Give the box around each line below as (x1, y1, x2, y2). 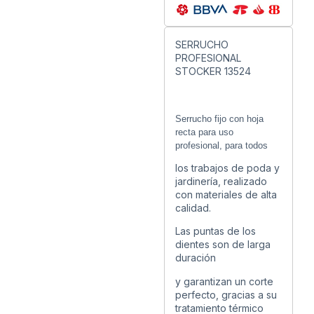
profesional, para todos (175, 139, 268, 151)
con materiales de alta (175, 188, 277, 200)
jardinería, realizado (175, 175, 267, 187)
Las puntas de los (175, 225, 256, 238)
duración (175, 252, 216, 264)
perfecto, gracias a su (175, 288, 277, 301)
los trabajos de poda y (175, 161, 280, 174)
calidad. (175, 201, 211, 214)
